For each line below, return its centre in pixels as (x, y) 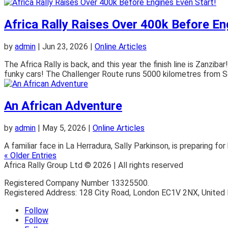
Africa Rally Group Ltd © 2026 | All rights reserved (94, 165)
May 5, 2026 (64, 128)
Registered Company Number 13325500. (77, 183)
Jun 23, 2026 (65, 47)
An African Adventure (63, 106)
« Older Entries (30, 156)
